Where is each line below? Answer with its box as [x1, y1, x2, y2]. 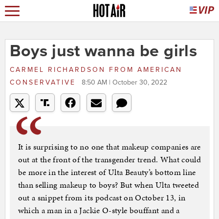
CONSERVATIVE [9, 78, 79, 87]
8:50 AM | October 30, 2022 [81, 78, 167, 87]
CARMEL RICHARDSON [9, 66, 109, 74]
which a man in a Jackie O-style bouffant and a [18, 204, 180, 217]
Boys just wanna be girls [9, 41, 197, 62]
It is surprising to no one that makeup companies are [18, 141, 201, 153]
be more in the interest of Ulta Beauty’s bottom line [18, 166, 196, 178]
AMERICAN [133, 66, 182, 74]
